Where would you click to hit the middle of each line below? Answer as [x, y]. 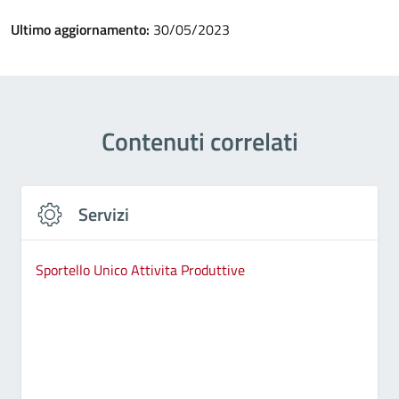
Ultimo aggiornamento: [82, 29]
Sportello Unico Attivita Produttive [140, 269]
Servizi [104, 214]
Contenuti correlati [199, 141]
